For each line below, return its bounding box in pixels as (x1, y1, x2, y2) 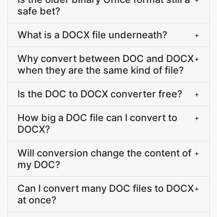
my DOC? (17, 159, 61, 170)
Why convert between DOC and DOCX (17, 53, 194, 64)
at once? (17, 194, 57, 206)
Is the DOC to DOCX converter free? (17, 88, 183, 100)
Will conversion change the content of (17, 147, 191, 159)
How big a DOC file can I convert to (17, 112, 177, 124)
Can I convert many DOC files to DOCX (17, 183, 194, 194)
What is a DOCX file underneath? (17, 29, 168, 41)
